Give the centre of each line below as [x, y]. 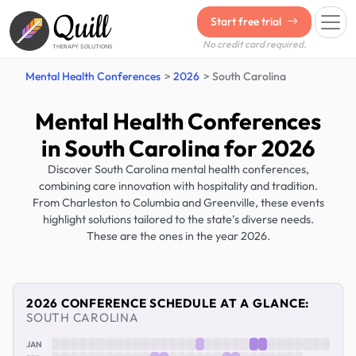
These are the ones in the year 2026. [178, 236]
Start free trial [247, 21]
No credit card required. [254, 44]
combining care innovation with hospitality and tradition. [178, 186]
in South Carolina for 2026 [178, 148]
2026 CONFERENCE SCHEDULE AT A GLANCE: [168, 303]
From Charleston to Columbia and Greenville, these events [178, 203]
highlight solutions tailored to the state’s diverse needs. [178, 219]
